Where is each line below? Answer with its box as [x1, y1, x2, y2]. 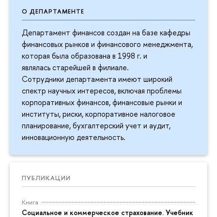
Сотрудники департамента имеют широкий [22, 73, 172, 84]
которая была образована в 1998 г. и [22, 50, 147, 61]
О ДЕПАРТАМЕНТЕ [22, 6, 84, 15]
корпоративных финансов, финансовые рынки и [22, 96, 182, 108]
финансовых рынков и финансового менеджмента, [22, 38, 193, 49]
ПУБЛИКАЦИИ [22, 173, 71, 182]
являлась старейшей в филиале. [22, 62, 129, 73]
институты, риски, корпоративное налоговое [22, 108, 175, 119]
